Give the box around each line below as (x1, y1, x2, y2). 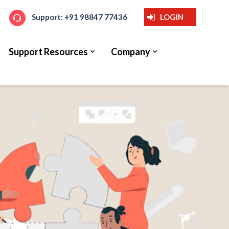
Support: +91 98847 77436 (32, 12, 127, 21)
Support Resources (9, 46, 88, 57)
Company (111, 46, 151, 57)
